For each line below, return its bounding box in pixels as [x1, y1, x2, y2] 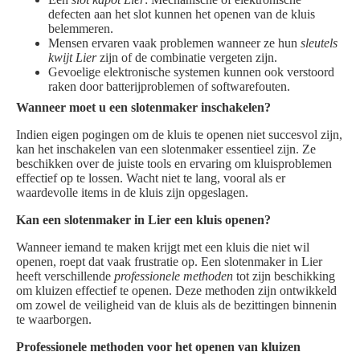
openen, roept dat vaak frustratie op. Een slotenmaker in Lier [16, 255, 322, 269]
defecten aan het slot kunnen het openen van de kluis [48, 7, 315, 22]
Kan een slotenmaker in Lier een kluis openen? [16, 213, 271, 227]
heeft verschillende [16, 269, 114, 284]
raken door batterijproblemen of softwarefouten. [48, 80, 290, 94]
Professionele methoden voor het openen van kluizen [16, 340, 301, 354]
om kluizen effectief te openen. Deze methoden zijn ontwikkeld [16, 284, 337, 298]
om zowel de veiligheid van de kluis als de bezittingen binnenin [16, 298, 337, 313]
